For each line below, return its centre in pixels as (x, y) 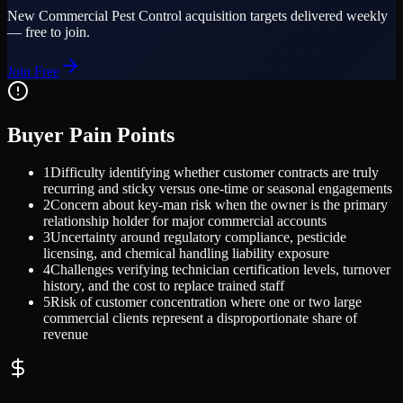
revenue (66, 335)
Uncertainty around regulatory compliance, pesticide (198, 237)
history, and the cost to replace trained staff (164, 286)
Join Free (33, 71)
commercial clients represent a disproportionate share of (200, 318)
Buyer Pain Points (91, 134)
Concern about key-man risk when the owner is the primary (219, 205)
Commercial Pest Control (110, 15)
